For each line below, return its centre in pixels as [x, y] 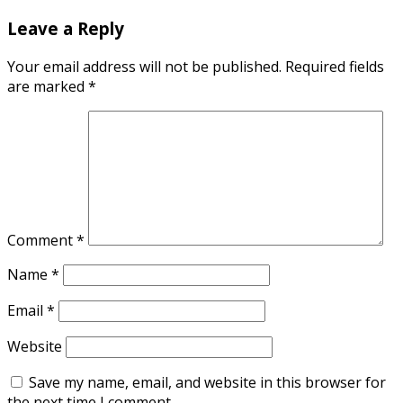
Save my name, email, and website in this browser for [207, 382]
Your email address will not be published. [144, 66]
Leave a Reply [66, 29]
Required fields [335, 66]
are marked [48, 86]
